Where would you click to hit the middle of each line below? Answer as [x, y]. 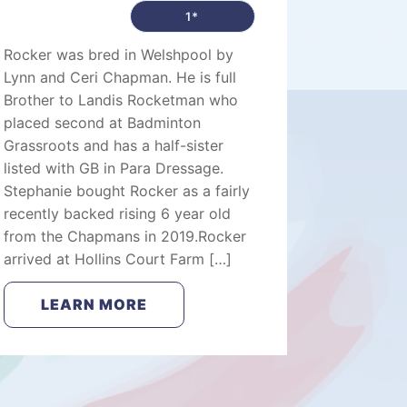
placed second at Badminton [103, 123]
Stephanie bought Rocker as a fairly [127, 191]
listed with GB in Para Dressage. [114, 168]
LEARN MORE [94, 304]
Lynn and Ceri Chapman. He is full [120, 77]
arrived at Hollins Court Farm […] [118, 259]
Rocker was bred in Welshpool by [119, 55]
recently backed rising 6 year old [118, 213]
